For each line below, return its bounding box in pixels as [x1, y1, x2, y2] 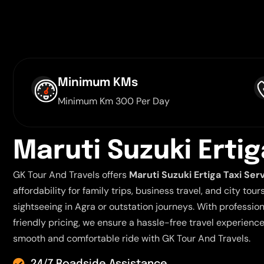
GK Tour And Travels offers [13, 169, 130, 181]
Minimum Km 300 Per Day [58, 95, 170, 107]
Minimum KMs [58, 77, 138, 89]
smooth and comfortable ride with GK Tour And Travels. [13, 232, 251, 245]
